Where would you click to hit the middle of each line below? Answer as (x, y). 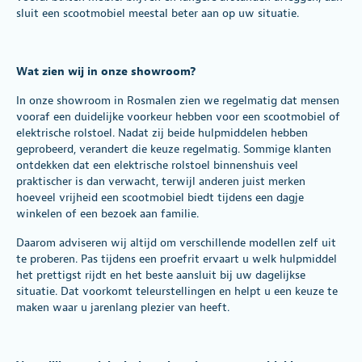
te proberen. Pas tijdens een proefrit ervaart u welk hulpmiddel (177, 259)
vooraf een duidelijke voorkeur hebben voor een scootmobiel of (178, 116)
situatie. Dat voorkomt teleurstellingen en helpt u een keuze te (177, 291)
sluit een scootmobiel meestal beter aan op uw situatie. (158, 13)
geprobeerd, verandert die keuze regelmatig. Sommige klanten (174, 149)
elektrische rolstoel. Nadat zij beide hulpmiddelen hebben (162, 133)
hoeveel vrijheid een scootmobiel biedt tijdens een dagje (160, 197)
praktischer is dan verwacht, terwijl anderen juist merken (161, 181)
